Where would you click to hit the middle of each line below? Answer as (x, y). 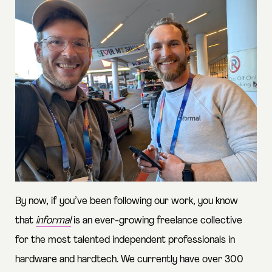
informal (53, 220)
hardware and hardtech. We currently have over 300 (129, 259)
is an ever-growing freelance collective (157, 220)
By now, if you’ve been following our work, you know (127, 201)
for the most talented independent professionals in (125, 240)
